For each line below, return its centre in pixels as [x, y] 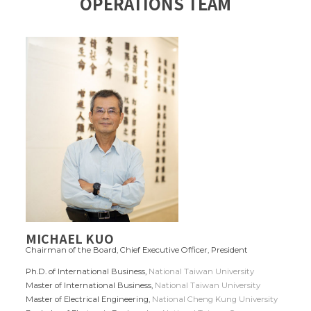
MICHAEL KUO [70, 239]
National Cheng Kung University [215, 300]
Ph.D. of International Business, [87, 272]
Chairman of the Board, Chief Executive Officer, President [137, 250]
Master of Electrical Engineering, [89, 300]
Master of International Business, [91, 286]
